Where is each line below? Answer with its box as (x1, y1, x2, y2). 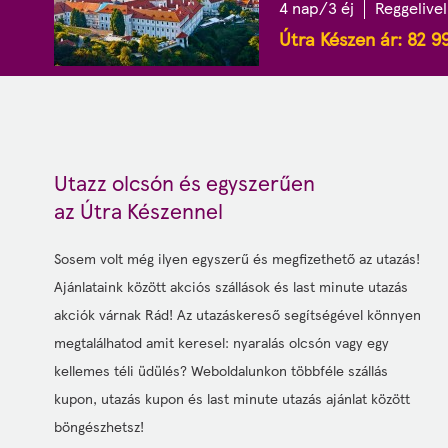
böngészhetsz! (54, 416, 144, 436)
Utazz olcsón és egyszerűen (54, 167, 315, 197)
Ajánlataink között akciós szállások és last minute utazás (54, 276, 408, 296)
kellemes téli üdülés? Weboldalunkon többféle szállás (54, 360, 388, 380)
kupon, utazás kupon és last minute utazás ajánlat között (54, 388, 410, 408)
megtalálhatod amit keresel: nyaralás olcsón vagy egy (54, 332, 389, 352)
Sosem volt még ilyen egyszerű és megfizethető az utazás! (54, 248, 420, 268)
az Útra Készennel (54, 195, 223, 225)
